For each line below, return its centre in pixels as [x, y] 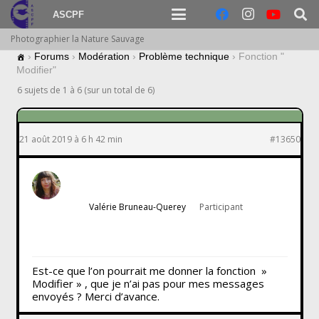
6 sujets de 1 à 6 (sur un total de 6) [85, 90]
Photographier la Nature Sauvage [78, 39]
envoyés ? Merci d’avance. [95, 296]
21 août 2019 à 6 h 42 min [70, 139]
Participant [221, 206]
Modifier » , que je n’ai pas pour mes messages [148, 283]
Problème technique [184, 56]
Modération [104, 56]
